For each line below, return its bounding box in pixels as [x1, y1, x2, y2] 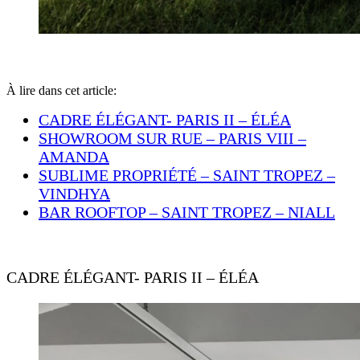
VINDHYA [39, 184, 110, 202]
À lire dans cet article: [6, 83, 117, 97]
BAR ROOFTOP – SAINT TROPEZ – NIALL [39, 202, 335, 221]
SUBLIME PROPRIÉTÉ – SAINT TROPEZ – [39, 166, 335, 184]
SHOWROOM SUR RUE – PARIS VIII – [39, 129, 306, 147]
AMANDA [39, 147, 109, 166]
